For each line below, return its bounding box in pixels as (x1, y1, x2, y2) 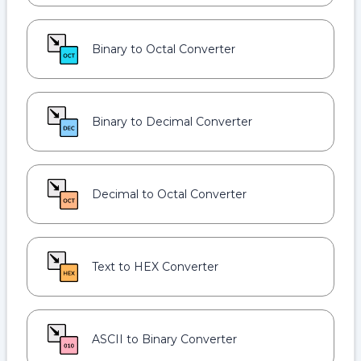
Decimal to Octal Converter (92, 187, 247, 201)
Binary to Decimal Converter (92, 114, 252, 129)
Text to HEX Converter (92, 259, 218, 274)
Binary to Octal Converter (92, 42, 235, 56)
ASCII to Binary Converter (92, 332, 237, 346)
